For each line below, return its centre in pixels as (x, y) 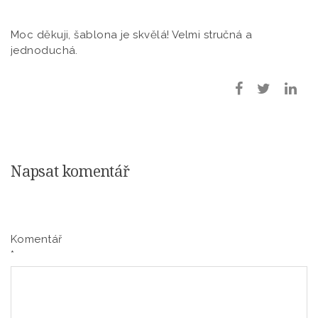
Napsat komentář (70, 171)
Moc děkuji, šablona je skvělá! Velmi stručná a (132, 35)
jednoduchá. (44, 50)
